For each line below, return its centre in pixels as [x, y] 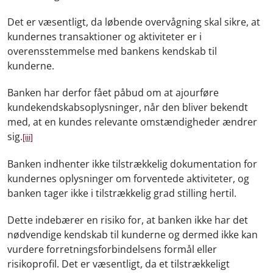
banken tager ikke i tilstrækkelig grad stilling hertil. [122, 193]
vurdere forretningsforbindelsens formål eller [112, 249]
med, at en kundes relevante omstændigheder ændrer [132, 122]
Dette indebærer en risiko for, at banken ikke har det [128, 220]
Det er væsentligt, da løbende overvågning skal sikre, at [134, 22]
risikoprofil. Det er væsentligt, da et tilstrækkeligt [119, 264]
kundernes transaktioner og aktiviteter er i [105, 36]
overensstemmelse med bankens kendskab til [112, 51]
